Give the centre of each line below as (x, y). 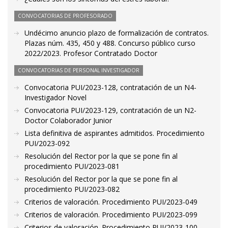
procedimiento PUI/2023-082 (72, 189)
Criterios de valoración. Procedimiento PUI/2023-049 (111, 202)
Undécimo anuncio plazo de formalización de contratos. (117, 33)
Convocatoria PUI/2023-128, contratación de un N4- (110, 87)
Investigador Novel (55, 97)
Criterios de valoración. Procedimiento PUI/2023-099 (111, 215)
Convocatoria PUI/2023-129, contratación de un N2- (110, 110)
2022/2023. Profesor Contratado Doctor (91, 53)
